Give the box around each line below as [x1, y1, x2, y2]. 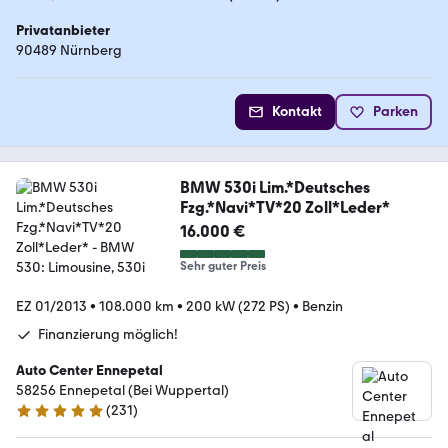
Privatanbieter [16, 21, 110, 39]
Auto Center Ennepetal [16, 361, 163, 379]
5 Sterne [15, 410, 68, 428]
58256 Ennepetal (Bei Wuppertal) [16, 381, 229, 399]
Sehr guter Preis [179, 258, 266, 273]
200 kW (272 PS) [186, 297, 290, 315]
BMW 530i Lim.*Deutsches [179, 177, 370, 197]
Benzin [302, 297, 343, 315]
